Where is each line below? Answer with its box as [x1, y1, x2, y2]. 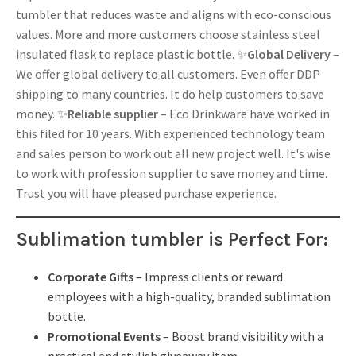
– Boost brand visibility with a [161, 327, 323, 344]
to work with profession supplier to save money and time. [16, 164, 327, 181]
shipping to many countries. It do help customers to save [16, 85, 324, 102]
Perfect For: [228, 227, 328, 250]
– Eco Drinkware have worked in [158, 105, 330, 122]
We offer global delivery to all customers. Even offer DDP [16, 65, 320, 82]
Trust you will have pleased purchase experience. [16, 184, 277, 201]
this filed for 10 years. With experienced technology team [16, 125, 325, 141]
